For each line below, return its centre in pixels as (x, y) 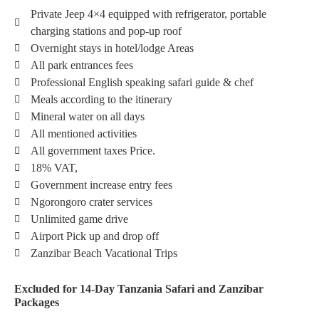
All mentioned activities (83, 134)
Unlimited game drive (79, 219)
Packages (37, 302)
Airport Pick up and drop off (94, 236)
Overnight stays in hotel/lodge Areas (112, 48)
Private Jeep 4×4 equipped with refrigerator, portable (148, 14)
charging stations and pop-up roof (106, 31)
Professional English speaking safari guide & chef (142, 82)
